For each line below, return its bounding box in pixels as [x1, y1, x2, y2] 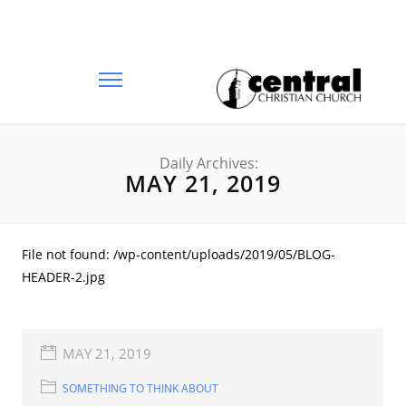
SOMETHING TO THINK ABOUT [63, 381, 219, 396]
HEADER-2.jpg [22, 268, 106, 285]
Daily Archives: [159, 153, 258, 173]
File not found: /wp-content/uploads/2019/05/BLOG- [22, 246, 336, 263]
